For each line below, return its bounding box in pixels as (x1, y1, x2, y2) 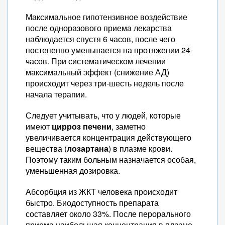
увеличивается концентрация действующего (26, 132, 191, 143)
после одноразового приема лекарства (26, 22, 172, 34)
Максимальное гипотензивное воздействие (26, 11, 187, 23)
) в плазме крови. (108, 143, 172, 154)
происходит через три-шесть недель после (26, 77, 184, 89)
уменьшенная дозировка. (26, 165, 120, 176)
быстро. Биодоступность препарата (26, 197, 159, 208)
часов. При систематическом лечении (26, 55, 166, 67)
